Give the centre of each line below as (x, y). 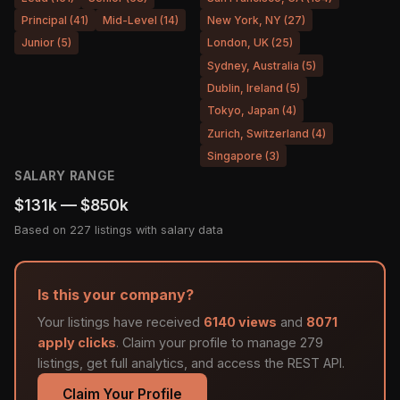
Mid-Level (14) (141, 20)
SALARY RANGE (65, 176)
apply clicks (77, 343)
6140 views (240, 322)
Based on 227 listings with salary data (119, 230)
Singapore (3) (243, 156)
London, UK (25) (250, 43)
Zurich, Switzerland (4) (267, 133)
